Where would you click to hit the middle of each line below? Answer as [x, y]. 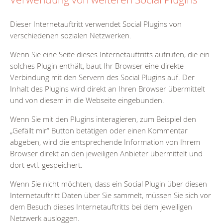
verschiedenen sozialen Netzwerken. [71, 35]
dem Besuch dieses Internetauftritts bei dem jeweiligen [101, 206]
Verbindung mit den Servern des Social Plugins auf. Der [102, 77]
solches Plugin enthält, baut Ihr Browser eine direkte [97, 65]
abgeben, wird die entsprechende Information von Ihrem [105, 142]
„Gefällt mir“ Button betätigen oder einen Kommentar [99, 130]
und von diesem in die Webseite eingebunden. [87, 100]
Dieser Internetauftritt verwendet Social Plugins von [96, 24]
